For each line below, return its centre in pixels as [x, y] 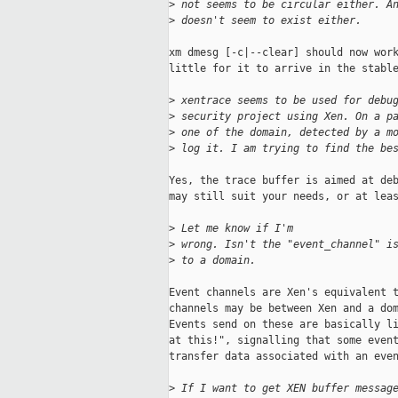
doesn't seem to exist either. [268, 21]
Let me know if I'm [234, 229]
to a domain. [215, 261]
